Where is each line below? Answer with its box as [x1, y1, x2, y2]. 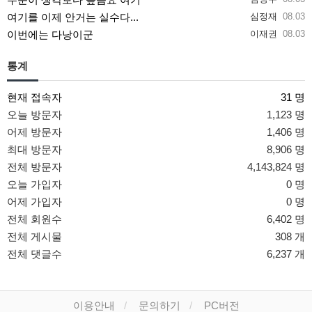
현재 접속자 [7, 91, 62, 103]
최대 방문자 [7, 143, 62, 155]
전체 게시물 [7, 230, 62, 242]
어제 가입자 [7, 195, 62, 208]
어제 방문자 [7, 125, 62, 138]
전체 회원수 [7, 212, 62, 225]
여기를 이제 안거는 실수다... [7, 10, 139, 23]
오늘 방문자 [7, 108, 62, 120]
